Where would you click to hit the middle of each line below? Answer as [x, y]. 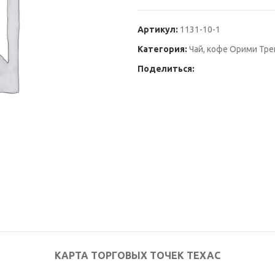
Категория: [162, 49]
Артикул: [159, 29]
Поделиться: [166, 69]
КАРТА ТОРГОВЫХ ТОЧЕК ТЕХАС [137, 255]
